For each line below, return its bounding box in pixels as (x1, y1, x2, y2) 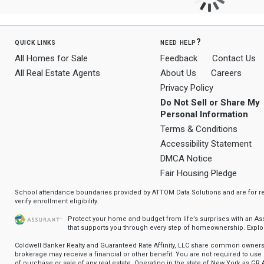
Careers (211, 68, 242, 78)
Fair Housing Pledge (160, 168, 237, 179)
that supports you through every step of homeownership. (68, 224, 247, 232)
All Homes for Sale (15, 53, 88, 64)
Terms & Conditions (160, 124, 238, 134)
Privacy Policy (160, 82, 214, 93)
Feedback (160, 53, 198, 64)
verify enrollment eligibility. (15, 197, 98, 205)
